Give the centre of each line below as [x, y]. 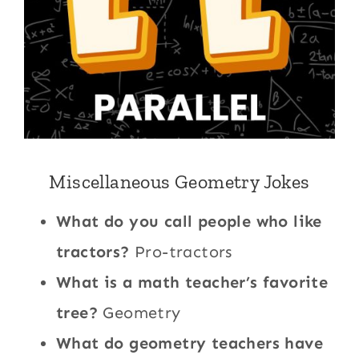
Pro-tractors [181, 252]
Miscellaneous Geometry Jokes [179, 182]
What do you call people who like [189, 222]
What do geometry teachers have [190, 343]
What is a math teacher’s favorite [192, 282]
